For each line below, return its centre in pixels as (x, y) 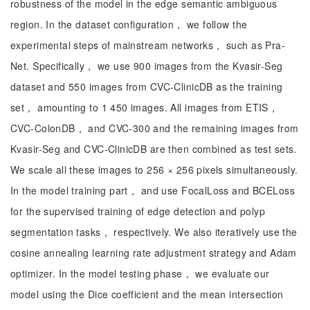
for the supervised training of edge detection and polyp (138, 211)
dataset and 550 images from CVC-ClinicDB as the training (147, 86)
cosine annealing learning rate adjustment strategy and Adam (154, 253)
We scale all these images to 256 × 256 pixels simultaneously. (154, 170)
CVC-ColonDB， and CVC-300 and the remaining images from (155, 128)
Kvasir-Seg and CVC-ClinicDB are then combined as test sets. (154, 149)
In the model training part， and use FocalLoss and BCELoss (153, 190)
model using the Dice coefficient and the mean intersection (147, 294)
